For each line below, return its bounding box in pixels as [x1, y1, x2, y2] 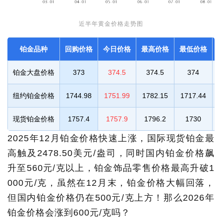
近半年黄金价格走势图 [79, 20, 143, 27]
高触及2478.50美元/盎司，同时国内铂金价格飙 [7, 148, 215, 158]
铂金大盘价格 [13, 68, 55, 76]
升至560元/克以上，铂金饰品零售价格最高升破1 [7, 163, 215, 173]
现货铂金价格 [13, 114, 55, 123]
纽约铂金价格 [13, 91, 55, 100]
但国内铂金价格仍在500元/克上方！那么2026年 [7, 192, 215, 203]
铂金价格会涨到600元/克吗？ [7, 207, 130, 218]
